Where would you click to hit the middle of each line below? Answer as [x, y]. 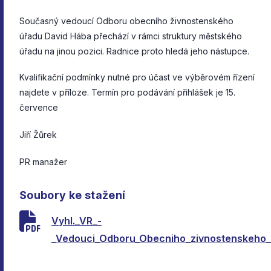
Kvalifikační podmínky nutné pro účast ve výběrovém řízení [137, 77]
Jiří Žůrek [38, 135]
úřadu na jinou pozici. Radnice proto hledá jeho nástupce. [134, 51]
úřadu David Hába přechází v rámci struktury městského [131, 36]
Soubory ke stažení [73, 195]
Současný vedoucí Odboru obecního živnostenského [126, 21]
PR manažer [43, 162]
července [39, 108]
